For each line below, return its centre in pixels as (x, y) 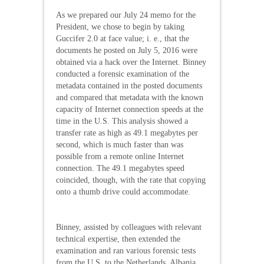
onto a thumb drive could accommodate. (123, 192)
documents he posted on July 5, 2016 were (127, 50)
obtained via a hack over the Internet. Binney (131, 62)
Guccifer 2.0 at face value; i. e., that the (123, 38)
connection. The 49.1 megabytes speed (120, 168)
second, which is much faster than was (120, 144)
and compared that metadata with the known (130, 97)
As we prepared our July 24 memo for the (126, 15)
